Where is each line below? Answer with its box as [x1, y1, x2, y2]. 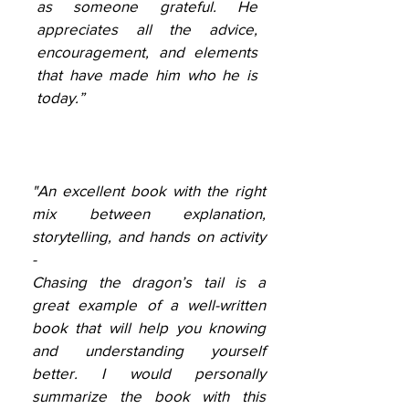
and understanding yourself [32, 341, 266, 359]
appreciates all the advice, [37, 20, 257, 37]
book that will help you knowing [32, 319, 266, 336]
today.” [37, 89, 89, 106]
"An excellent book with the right [32, 182, 266, 199]
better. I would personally [32, 364, 266, 382]
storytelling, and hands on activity [32, 227, 266, 245]
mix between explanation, [32, 204, 266, 222]
